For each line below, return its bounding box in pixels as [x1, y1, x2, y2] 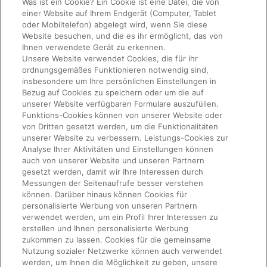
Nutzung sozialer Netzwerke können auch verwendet [22, 246, 223, 256]
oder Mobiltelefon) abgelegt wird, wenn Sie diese [22, 20, 208, 29]
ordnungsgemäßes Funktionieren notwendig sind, [22, 65, 209, 74]
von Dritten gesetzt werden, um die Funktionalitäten [22, 122, 219, 131]
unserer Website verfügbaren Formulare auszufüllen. [22, 99, 219, 108]
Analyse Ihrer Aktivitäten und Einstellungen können [22, 144, 214, 154]
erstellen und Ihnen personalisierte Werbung [22, 223, 189, 233]
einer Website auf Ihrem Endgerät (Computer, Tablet [22, 8, 217, 18]
